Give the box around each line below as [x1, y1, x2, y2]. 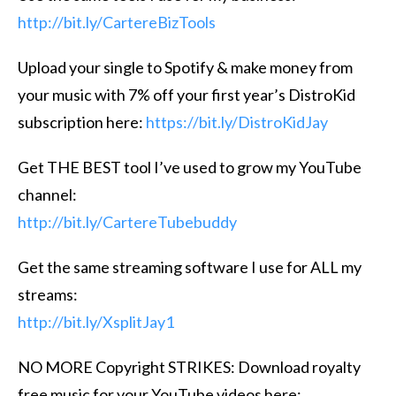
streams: [18, 284, 78, 304]
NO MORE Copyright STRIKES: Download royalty [18, 356, 361, 377]
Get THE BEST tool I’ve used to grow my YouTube [18, 156, 362, 177]
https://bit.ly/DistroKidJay [146, 111, 328, 132]
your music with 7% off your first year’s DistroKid [18, 84, 355, 104]
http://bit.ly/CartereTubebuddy [18, 211, 237, 232]
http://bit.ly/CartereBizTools [18, 11, 216, 32]
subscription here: [18, 111, 146, 132]
